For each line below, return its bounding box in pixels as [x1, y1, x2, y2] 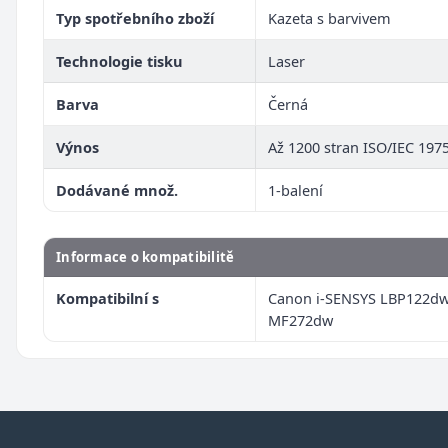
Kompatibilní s [56, 287, 159, 308]
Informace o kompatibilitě [56, 247, 235, 266]
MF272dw [268, 309, 333, 330]
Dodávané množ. [56, 179, 178, 200]
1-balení [268, 179, 323, 200]
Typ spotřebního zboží [56, 7, 214, 28]
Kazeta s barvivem [268, 7, 391, 28]
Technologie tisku [56, 50, 183, 71]
